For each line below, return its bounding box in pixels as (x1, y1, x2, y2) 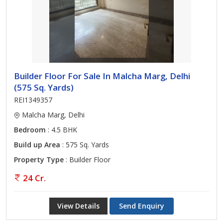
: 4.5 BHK (46, 125, 77, 134)
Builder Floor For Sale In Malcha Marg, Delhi (14, 70, 190, 82)
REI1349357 (14, 95, 52, 105)
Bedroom (14, 125, 46, 134)
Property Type (14, 155, 64, 164)
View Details (57, 201, 100, 211)
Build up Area (14, 140, 60, 149)
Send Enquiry (119, 201, 164, 211)
